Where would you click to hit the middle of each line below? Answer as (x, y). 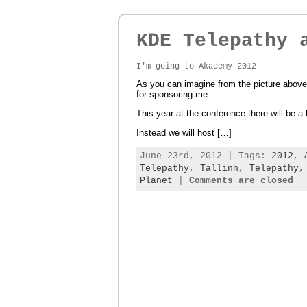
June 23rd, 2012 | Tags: (206, 156)
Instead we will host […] (184, 132)
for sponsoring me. (173, 95)
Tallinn (219, 168)
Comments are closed (241, 180)
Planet (156, 180)
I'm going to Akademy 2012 (196, 66)
